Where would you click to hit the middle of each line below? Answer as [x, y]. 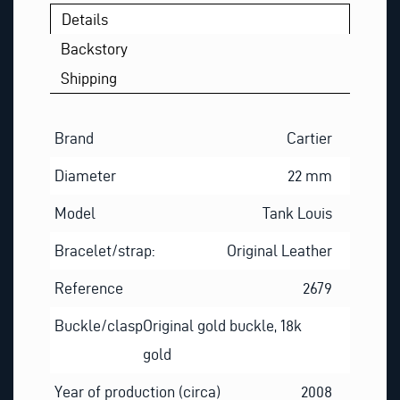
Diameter [85, 175]
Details [85, 19]
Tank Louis [298, 212]
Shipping [89, 79]
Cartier [310, 137]
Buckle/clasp [98, 325]
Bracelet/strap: [104, 250]
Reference [88, 287]
